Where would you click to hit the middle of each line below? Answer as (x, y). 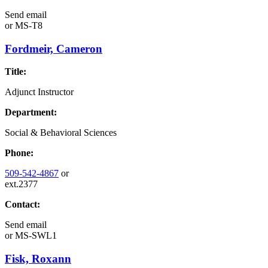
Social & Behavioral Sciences (61, 133)
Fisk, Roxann (38, 258)
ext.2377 (21, 184)
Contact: (22, 205)
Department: (31, 112)
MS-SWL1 (35, 236)
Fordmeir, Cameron (54, 48)
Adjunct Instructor (39, 92)
